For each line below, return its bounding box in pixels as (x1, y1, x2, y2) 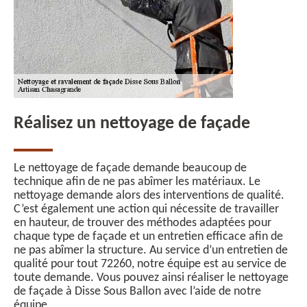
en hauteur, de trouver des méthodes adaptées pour (14, 217, 271, 230)
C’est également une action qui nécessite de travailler (14, 203, 279, 216)
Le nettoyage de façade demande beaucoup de (14, 162, 247, 175)
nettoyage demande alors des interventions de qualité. (14, 189, 284, 202)
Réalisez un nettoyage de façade (14, 114, 250, 133)
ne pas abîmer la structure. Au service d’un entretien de (14, 244, 288, 257)
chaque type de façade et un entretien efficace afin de (14, 230, 283, 243)
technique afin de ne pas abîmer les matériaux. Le (14, 175, 260, 188)
